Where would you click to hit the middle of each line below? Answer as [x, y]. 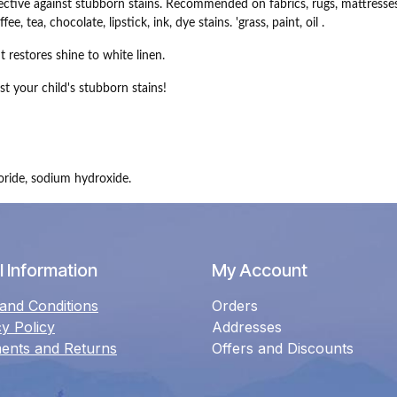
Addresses [247, 327]
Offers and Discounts [283, 348]
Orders [235, 306]
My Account [260, 270]
